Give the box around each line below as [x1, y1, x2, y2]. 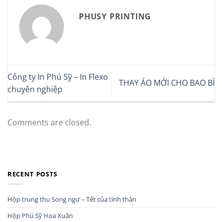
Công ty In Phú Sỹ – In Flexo [7, 71, 108, 82]
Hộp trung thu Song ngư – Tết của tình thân [7, 194, 136, 204]
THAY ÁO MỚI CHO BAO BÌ [119, 77, 215, 89]
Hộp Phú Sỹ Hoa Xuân [7, 211, 73, 220]
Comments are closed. [7, 117, 91, 128]
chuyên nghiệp [7, 83, 62, 95]
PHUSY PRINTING [79, 10, 152, 22]
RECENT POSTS [7, 169, 57, 178]
